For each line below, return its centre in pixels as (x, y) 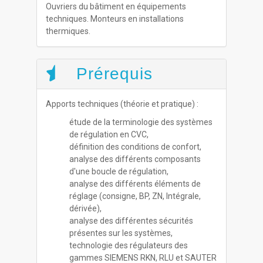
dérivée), (86, 208)
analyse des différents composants (135, 159)
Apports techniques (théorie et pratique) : (122, 104)
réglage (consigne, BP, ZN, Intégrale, (135, 196)
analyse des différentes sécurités (131, 221)
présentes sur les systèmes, (121, 233)
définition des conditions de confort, (136, 147)
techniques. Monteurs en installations (115, 19)
